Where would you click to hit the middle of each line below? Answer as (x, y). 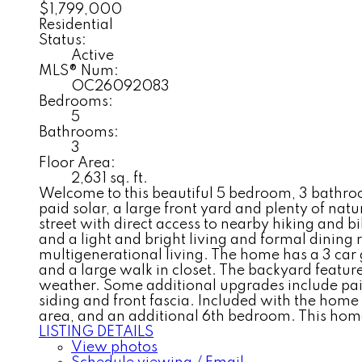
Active (93, 55)
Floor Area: (77, 163)
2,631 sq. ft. (109, 178)
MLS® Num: (79, 71)
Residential (76, 25)
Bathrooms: (79, 132)
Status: (63, 40)
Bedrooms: (76, 101)
